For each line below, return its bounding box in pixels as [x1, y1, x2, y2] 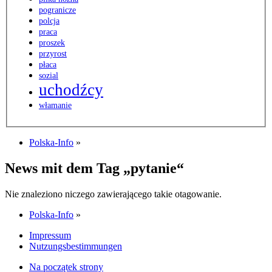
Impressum [29, 230, 71, 240]
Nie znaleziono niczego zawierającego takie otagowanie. [5, 189, 222, 199]
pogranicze [39, 5, 76, 15]
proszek [39, 38, 65, 48]
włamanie [39, 101, 72, 110]
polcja [39, 16, 59, 26]
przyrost [39, 49, 67, 59]
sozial [39, 71, 58, 81]
